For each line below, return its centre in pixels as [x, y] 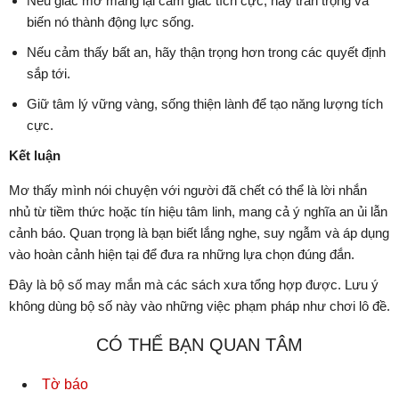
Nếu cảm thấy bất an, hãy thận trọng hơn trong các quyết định [206, 53]
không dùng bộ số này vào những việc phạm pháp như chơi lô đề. [199, 306]
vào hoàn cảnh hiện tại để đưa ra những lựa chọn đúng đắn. [182, 255]
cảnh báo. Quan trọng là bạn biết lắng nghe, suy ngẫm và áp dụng [199, 233]
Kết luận [35, 156]
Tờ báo [65, 385]
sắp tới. [49, 74]
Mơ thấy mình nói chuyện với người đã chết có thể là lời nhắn [188, 191]
